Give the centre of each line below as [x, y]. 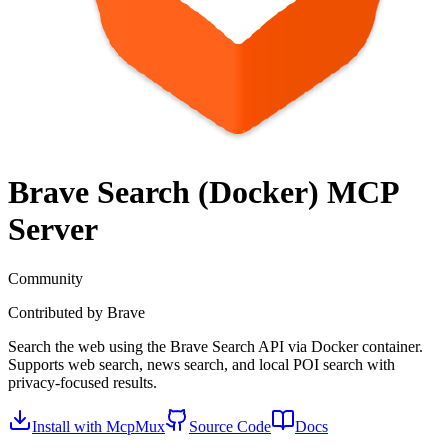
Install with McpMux [98, 426]
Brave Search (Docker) [163, 192]
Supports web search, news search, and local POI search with [201, 364]
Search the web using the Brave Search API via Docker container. [215, 346]
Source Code [230, 426]
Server [53, 229]
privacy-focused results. [82, 382]
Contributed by [57, 312]
